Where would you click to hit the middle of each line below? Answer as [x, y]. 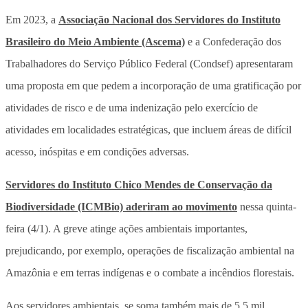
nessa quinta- [267, 206]
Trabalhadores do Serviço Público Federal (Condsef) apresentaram [149, 63]
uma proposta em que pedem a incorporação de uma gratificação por [153, 85]
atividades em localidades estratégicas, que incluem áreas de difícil [148, 129]
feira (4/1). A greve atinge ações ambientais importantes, [126, 228]
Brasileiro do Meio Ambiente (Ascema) [95, 41]
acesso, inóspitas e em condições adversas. [97, 151]
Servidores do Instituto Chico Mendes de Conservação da [139, 184]
